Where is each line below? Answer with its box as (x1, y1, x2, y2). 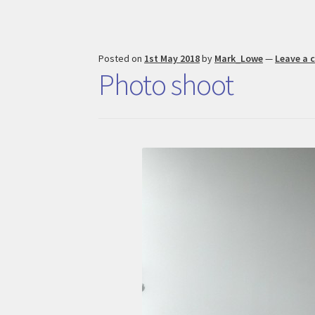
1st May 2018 (144, 51, 200, 65)
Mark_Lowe (214, 51, 264, 65)
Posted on (98, 51, 145, 65)
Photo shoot (98, 65, 234, 103)
